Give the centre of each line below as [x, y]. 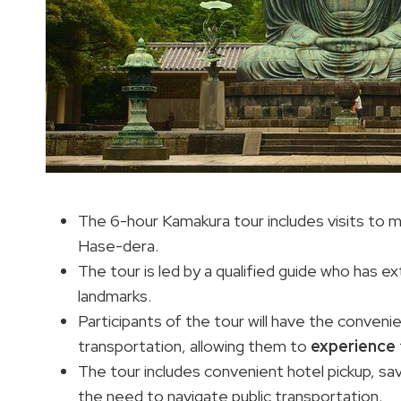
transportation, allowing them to [194, 346]
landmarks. [115, 296]
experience [353, 346]
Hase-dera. [118, 246]
